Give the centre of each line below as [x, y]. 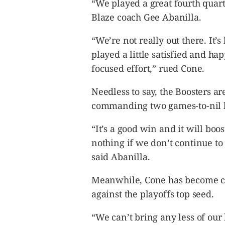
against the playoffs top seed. [153, 194]
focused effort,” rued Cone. [148, 68]
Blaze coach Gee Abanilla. [146, 17]
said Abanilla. [121, 157]
